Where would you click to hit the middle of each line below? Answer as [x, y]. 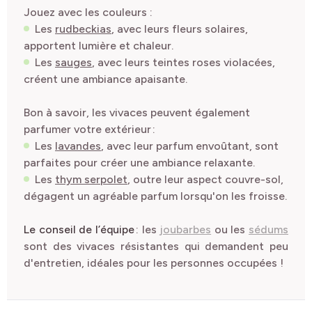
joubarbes [186, 229]
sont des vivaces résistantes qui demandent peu [156, 246]
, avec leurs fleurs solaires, [180, 29]
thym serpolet [91, 179]
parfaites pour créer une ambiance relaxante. [139, 163]
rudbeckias [83, 29]
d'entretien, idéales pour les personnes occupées [150, 263]
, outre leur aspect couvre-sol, [205, 179]
